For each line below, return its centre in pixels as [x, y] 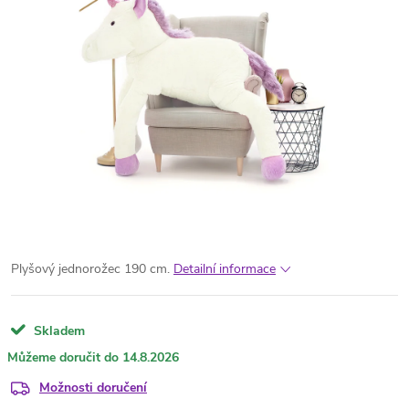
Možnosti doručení [93, 388]
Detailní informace [225, 269]
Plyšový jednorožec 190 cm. [90, 269]
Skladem [58, 331]
